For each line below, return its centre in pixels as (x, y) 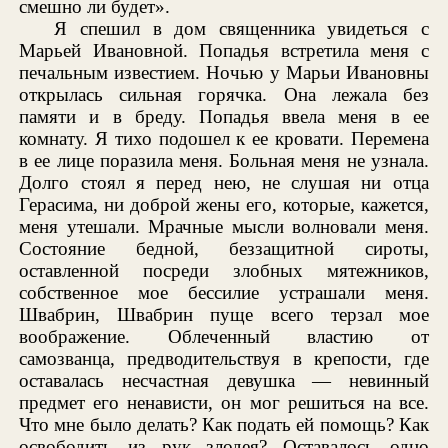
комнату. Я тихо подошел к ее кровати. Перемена (224, 139)
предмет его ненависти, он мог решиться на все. (224, 403)
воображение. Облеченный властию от (224, 337)
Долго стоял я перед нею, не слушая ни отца (224, 183)
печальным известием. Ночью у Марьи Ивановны (224, 73)
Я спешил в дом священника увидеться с (241, 29)
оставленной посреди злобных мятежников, (224, 271)
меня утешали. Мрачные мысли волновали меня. (224, 227)
